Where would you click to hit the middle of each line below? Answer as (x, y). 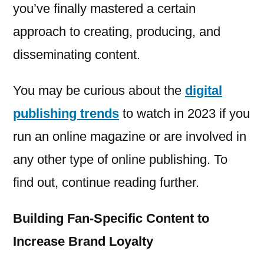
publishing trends (66, 114)
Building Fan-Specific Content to (111, 219)
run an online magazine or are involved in (130, 137)
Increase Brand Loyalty (83, 242)
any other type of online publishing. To (120, 160)
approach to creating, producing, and (117, 32)
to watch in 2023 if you (184, 114)
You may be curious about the (99, 91)
